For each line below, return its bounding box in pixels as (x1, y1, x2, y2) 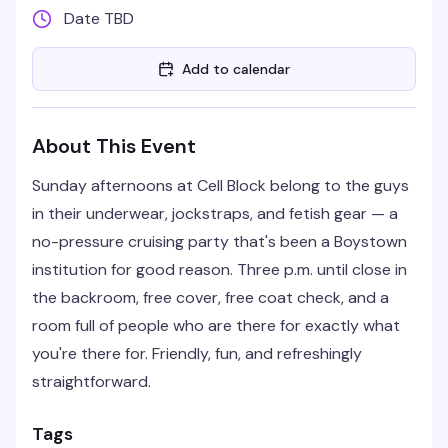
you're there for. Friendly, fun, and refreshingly (32, 343, 362, 364)
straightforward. (32, 371, 151, 392)
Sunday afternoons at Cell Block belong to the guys (32, 175, 409, 196)
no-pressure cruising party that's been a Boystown (32, 231, 407, 252)
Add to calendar (182, 60, 290, 78)
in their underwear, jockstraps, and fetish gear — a (32, 203, 398, 224)
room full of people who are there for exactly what (32, 315, 400, 336)
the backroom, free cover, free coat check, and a (32, 287, 389, 308)
